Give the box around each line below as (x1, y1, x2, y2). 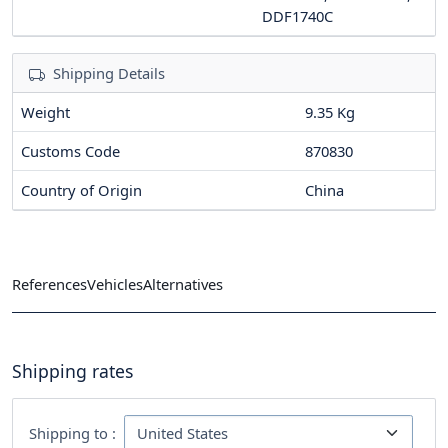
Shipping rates (12, 358, 133, 383)
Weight (21, 101, 70, 122)
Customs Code (21, 140, 120, 161)
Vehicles (87, 274, 143, 295)
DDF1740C (262, 5, 333, 26)
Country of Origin (21, 179, 142, 200)
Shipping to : (29, 422, 116, 443)
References (12, 274, 87, 295)
